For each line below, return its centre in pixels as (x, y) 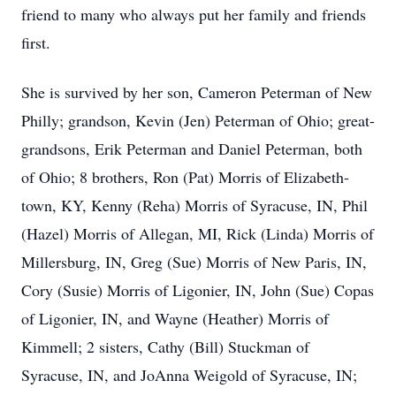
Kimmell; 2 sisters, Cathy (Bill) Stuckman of (165, 346)
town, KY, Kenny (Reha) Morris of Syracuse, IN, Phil (194, 205)
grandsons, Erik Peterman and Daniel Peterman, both (192, 148)
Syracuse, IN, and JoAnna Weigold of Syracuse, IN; (189, 375)
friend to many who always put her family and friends (194, 14)
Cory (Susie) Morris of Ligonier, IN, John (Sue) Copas (198, 290)
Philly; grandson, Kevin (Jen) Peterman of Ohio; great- (198, 120)
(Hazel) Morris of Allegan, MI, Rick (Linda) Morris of (198, 233)
